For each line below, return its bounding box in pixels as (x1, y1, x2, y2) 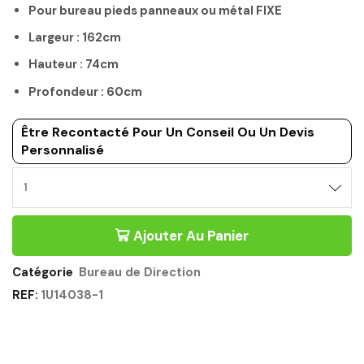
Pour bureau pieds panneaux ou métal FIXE (28, 2, 282, 19)
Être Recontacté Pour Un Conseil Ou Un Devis (21, 123, 314, 141)
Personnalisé (21, 141, 104, 159)
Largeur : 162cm (28, 29, 121, 45)
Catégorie (12, 264, 76, 281)
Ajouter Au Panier (133, 227, 249, 245)
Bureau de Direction (79, 264, 201, 281)
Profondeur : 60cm (28, 83, 142, 100)
